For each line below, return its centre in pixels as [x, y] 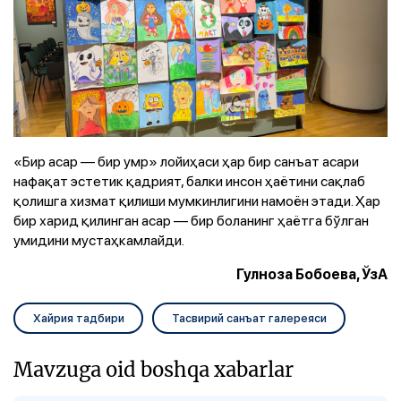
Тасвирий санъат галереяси [249, 317]
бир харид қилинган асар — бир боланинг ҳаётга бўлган [191, 221]
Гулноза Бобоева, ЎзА [312, 275]
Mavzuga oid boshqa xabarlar [154, 370]
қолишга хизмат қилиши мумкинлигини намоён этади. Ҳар [197, 201]
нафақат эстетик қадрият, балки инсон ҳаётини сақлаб [189, 181]
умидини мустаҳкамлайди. [99, 240]
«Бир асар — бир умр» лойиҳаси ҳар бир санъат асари [186, 162]
